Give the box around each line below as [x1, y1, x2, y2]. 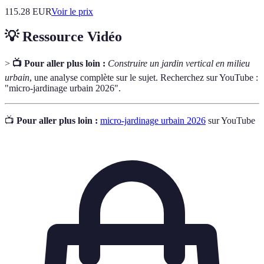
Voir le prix [51, 6, 93, 17]
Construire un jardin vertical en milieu [108, 58, 250, 68]
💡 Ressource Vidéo [5, 28, 122, 44]
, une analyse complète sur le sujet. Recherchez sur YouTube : [29, 72, 258, 82]
